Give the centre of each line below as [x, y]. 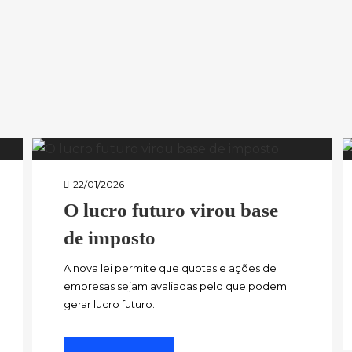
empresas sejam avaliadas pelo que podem [176, 286]
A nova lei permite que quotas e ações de [170, 268]
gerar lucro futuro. [110, 304]
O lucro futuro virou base [171, 210]
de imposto [110, 237]
